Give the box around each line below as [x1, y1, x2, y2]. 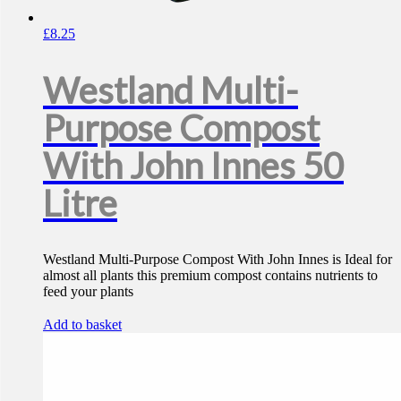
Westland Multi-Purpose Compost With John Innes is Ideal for [43, 252, 392, 268]
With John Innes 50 [43, 144, 344, 188]
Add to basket [43, 317, 122, 333]
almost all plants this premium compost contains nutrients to [43, 268, 378, 284]
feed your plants [43, 284, 133, 300]
